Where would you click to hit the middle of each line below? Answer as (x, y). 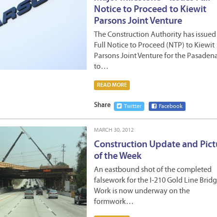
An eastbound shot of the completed (153, 170)
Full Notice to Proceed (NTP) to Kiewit (154, 46)
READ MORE (112, 85)
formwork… (114, 202)
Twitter (133, 107)
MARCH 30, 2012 (114, 130)
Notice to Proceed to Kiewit (150, 10)
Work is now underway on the (142, 191)
